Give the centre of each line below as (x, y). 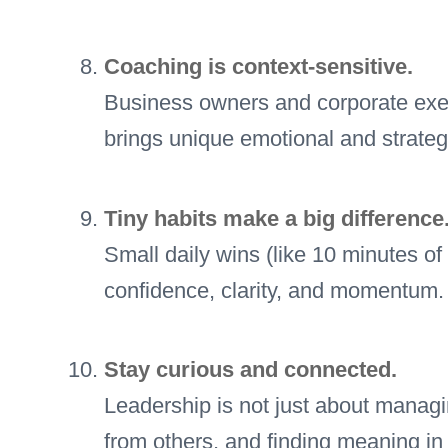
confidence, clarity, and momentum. (274, 290)
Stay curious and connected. (250, 369)
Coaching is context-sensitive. (258, 67)
